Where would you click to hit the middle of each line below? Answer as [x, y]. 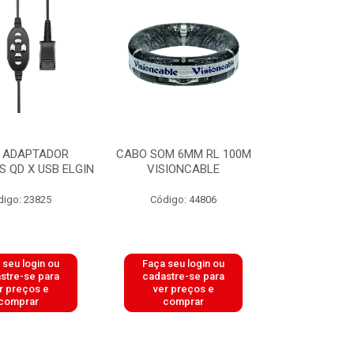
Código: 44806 [184, 200]
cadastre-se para [184, 276]
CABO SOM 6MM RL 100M [183, 154]
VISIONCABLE [184, 169]
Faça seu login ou [184, 264]
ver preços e [183, 289]
